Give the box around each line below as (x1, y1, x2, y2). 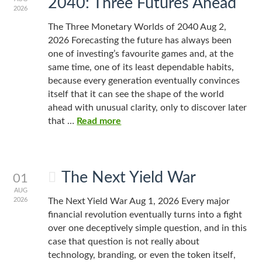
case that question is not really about (48, 237, 200, 246)
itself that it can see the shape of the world (48, 89, 225, 99)
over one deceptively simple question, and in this (48, 223, 247, 233)
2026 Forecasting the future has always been (48, 36, 232, 45)
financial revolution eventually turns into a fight (48, 210, 243, 219)
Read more (77, 116, 122, 126)
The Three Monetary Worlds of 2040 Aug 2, (48, 22, 227, 32)
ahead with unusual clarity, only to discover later (48, 103, 247, 112)
